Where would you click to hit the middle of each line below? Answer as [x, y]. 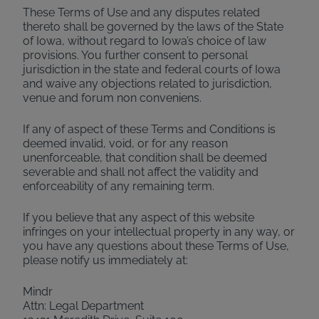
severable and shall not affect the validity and [141, 172]
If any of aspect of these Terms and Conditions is [149, 129]
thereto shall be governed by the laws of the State [153, 27]
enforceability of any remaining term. [119, 186]
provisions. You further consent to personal [135, 55]
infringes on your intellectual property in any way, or [159, 232]
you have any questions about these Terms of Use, [156, 246]
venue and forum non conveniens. [112, 98]
